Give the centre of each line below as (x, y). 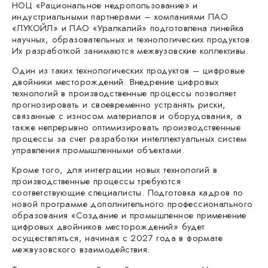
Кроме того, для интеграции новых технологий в (115, 170)
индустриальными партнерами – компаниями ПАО (120, 16)
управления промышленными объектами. (98, 150)
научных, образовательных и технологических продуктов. (133, 39)
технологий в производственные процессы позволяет (124, 93)
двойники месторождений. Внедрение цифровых (115, 82)
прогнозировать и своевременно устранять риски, (119, 104)
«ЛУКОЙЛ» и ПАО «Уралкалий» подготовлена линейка (128, 28)
